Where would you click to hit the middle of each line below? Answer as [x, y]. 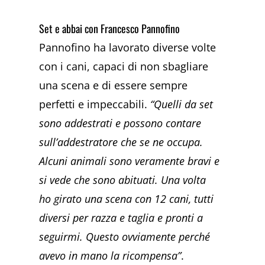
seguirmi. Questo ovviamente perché [125, 237]
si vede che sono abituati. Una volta [123, 180]
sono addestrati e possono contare [120, 123]
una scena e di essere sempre [114, 85]
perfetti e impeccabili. [95, 104]
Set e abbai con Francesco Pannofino [110, 29]
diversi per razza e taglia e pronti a [121, 218]
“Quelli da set [182, 104]
